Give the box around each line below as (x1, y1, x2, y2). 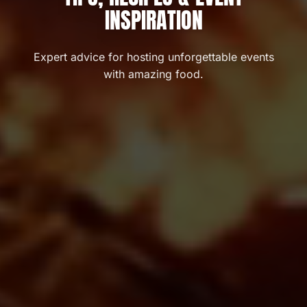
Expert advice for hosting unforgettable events (33, 50, 274, 64)
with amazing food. (103, 67, 204, 81)
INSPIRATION (104, 3, 203, 37)
